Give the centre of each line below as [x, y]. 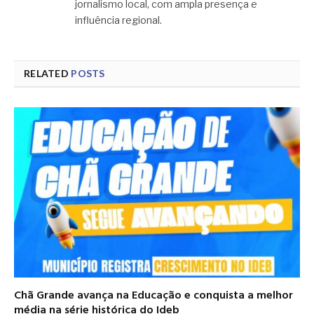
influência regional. [118, 20]
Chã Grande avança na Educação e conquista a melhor [153, 295]
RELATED [48, 73]
